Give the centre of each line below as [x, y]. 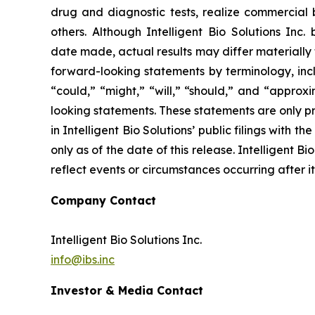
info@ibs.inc [83, 259]
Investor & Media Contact [127, 290]
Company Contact [103, 200]
